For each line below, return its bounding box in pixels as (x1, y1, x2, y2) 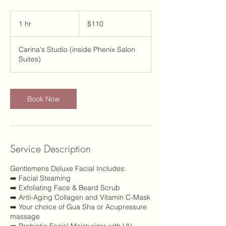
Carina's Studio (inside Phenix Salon (19, 45, 135, 54)
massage (10, 212, 40, 221)
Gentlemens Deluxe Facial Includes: (10, 164, 126, 173)
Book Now (27, 94, 60, 103)
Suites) (19, 54, 41, 64)
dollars (79, 22, 94, 28)
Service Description (10, 142, 91, 155)
